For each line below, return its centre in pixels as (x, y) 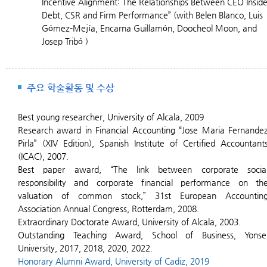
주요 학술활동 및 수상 (71, 88)
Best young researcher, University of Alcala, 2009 (111, 117)
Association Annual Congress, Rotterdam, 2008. (108, 209)
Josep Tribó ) (65, 41)
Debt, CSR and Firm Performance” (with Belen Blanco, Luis (152, 15)
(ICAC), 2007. (43, 156)
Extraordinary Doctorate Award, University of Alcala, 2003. (129, 222)
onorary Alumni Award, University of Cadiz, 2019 (117, 261)
